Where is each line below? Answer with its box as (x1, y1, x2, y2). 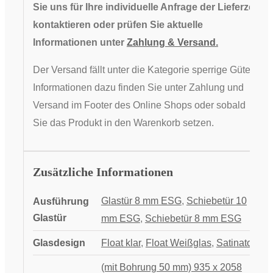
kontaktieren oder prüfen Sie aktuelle (32, 19, 203, 30)
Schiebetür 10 (186, 195, 247, 206)
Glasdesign (32, 237, 85, 248)
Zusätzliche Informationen (32, 165, 173, 179)
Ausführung (32, 196, 89, 207)
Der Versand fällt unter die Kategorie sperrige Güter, (32, 65, 255, 76)
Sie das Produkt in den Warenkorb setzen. (32, 118, 214, 129)
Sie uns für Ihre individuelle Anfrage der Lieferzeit (32, 2, 260, 13)
